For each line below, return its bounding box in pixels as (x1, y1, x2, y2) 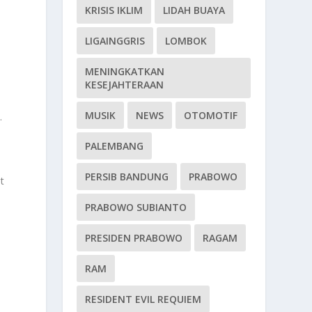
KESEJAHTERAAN (85, 77, 164, 91)
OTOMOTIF (184, 108, 238, 122)
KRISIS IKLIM (85, 3, 143, 17)
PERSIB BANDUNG (85, 169, 169, 183)
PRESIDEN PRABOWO (85, 231, 183, 244)
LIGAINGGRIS (85, 33, 146, 47)
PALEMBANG (85, 139, 144, 153)
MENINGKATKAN (85, 64, 165, 78)
